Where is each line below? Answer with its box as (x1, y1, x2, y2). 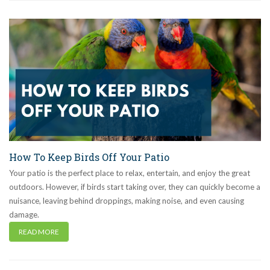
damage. (9, 209, 39, 219)
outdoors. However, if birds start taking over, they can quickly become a (9, 181, 260, 192)
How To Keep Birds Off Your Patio (9, 150, 169, 163)
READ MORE (19, 227, 59, 236)
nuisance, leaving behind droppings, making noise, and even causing (9, 195, 244, 206)
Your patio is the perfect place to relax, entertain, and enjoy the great (9, 168, 250, 178)
